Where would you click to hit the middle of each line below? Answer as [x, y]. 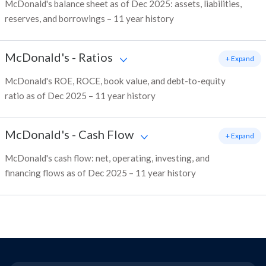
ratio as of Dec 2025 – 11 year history [80, 96]
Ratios [96, 57]
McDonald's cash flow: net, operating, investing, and [107, 158]
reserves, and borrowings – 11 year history [89, 19]
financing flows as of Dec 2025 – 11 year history [100, 173]
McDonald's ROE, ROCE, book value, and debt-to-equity [115, 81]
